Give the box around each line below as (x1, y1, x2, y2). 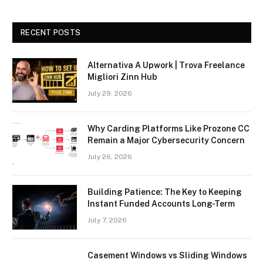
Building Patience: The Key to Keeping (87, 187, 242, 197)
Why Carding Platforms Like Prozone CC (87, 123, 249, 133)
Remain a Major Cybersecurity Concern (87, 135, 245, 145)
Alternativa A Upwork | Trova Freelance (87, 60, 245, 70)
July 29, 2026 (87, 89, 132, 97)
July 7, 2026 (87, 215, 127, 224)
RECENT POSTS (21, 28, 81, 37)
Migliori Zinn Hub (87, 72, 157, 82)
